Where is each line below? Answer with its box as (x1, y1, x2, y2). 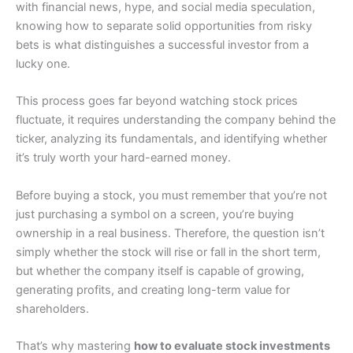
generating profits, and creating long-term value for (16, 282, 290, 297)
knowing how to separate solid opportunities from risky (16, 18, 312, 33)
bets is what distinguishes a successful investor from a (16, 37, 309, 52)
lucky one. (16, 56, 73, 71)
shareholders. (16, 301, 92, 316)
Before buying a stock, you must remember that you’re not (16, 188, 327, 203)
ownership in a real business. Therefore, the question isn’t (16, 225, 325, 240)
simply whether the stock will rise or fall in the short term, (16, 244, 321, 259)
